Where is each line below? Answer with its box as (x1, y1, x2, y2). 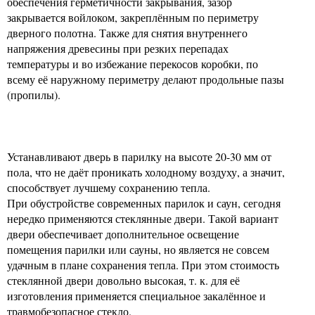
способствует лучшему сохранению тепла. (7, 180, 210, 195)
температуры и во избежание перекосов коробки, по (7, 56, 258, 71)
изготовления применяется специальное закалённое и (7, 288, 266, 303)
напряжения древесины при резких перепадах (7, 41, 229, 56)
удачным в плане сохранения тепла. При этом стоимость (7, 257, 279, 272)
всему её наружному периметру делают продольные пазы (7, 72, 284, 86)
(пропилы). (7, 87, 60, 102)
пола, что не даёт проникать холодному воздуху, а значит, (7, 165, 285, 179)
